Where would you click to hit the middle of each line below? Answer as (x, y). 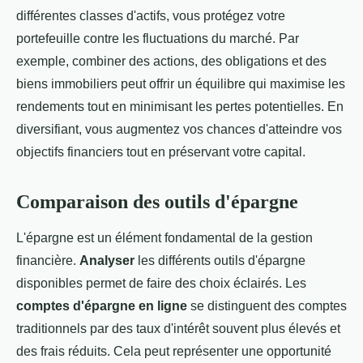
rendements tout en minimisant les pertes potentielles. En (180, 107)
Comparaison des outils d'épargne (157, 202)
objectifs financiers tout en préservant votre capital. (161, 152)
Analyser (107, 261)
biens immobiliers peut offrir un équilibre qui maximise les (181, 84)
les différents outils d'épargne (220, 261)
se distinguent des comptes (267, 306)
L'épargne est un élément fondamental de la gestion (164, 238)
